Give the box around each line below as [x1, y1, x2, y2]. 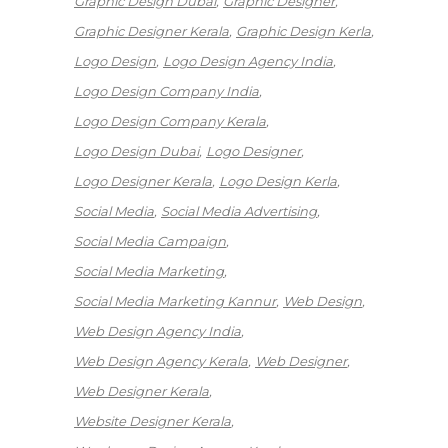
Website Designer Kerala [74, 413, 231, 430]
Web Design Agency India [74, 323, 241, 340]
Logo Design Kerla [219, 173, 337, 190]
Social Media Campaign [74, 233, 226, 250]
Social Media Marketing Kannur [74, 293, 276, 310]
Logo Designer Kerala [74, 173, 212, 190]
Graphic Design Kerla [236, 23, 371, 40]
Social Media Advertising [161, 203, 317, 220]
